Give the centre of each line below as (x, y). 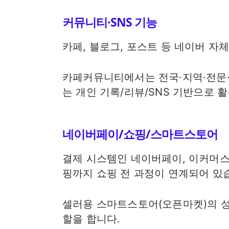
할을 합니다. (91, 219)
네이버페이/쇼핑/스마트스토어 (140, 134)
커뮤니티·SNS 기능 (109, 22)
